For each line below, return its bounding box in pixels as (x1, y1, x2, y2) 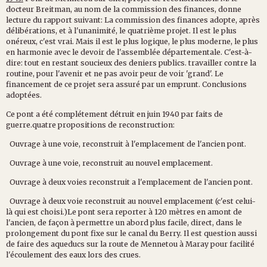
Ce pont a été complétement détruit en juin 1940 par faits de (6, 109, 223, 119)
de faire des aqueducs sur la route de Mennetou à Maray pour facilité (6, 239, 254, 249)
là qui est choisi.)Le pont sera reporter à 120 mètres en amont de (6, 207, 242, 216)
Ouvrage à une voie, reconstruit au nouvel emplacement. (6, 158, 213, 167)
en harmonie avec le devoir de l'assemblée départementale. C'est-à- (6, 47, 252, 57)
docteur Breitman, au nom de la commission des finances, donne (6, 4, 241, 14)
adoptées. (6, 90, 42, 100)
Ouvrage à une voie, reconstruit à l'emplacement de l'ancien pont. (6, 139, 246, 148)
